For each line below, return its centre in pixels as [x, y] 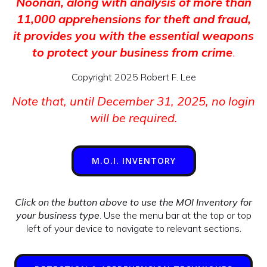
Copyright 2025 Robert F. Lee [133, 77]
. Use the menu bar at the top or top [175, 215]
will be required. [133, 118]
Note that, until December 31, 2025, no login [133, 101]
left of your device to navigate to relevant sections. [133, 228]
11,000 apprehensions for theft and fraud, [133, 19]
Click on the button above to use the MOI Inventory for [133, 202]
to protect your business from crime [132, 52]
